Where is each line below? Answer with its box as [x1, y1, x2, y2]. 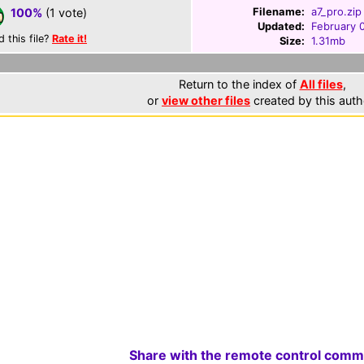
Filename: [253, 5, 305, 18]
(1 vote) [42, 6, 87, 20]
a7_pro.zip [311, 5, 362, 18]
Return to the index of [178, 77, 300, 91]
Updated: [258, 19, 305, 32]
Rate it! [52, 32, 87, 45]
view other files [162, 93, 250, 107]
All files [299, 77, 343, 91]
